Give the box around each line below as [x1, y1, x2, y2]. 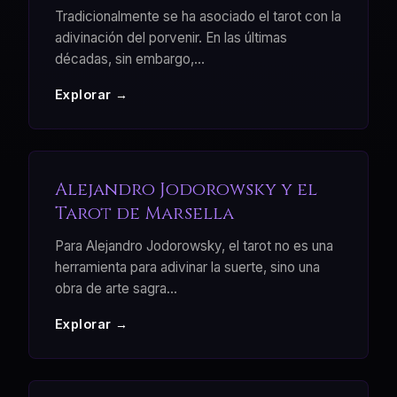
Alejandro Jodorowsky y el [54, 176, 317, 201]
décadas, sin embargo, [54, 50, 194, 67]
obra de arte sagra [54, 279, 167, 297]
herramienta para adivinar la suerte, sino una [54, 258, 320, 276]
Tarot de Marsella [54, 200, 234, 225]
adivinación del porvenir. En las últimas [54, 28, 287, 46]
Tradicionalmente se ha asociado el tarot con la [54, 7, 341, 25]
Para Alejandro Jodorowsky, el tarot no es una [54, 237, 333, 254]
